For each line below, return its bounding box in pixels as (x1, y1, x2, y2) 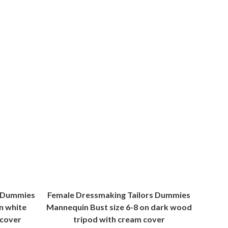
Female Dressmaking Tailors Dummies (47, 190, 190, 199)
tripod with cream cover (73, 214, 165, 224)
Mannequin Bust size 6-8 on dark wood (46, 202, 192, 212)
